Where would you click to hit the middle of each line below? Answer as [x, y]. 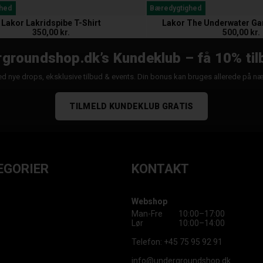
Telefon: [147, 242]
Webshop [149, 202]
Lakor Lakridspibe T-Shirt [51, 23]
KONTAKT [160, 169]
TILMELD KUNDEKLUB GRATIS [131, 107]
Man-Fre [147, 214]
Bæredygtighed [176, 9]
